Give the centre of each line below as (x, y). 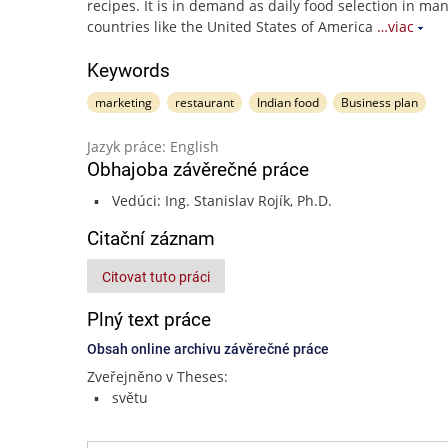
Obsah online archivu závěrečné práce (208, 349)
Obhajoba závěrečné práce (198, 169)
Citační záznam (151, 238)
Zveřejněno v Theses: (157, 376)
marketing (123, 102)
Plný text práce (149, 319)
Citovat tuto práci (156, 277)
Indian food (287, 102)
